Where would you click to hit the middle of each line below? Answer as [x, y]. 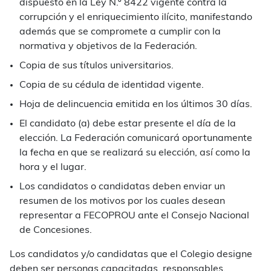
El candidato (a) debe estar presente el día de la [128, 124]
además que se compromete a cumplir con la [120, 32]
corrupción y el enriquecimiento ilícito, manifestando [136, 17]
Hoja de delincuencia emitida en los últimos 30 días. [136, 104]
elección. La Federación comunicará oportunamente [136, 138]
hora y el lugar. [53, 167]
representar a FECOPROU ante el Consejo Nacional [134, 216]
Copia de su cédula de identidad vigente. [112, 85]
